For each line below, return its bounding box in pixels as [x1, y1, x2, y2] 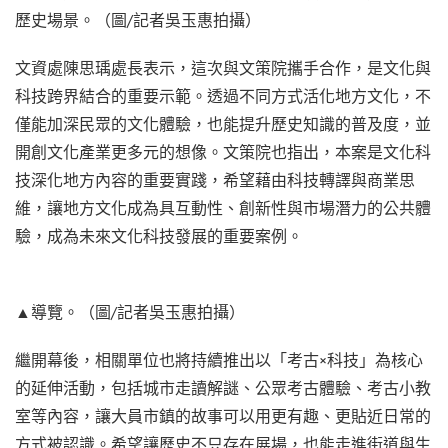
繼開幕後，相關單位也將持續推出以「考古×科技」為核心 [15, 350, 423, 371]
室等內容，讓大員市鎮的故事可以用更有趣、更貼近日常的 [15, 406, 431, 427]
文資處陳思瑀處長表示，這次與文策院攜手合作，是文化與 [15, 58, 431, 79]
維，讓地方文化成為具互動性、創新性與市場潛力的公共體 [15, 198, 431, 219]
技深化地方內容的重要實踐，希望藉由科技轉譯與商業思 [15, 170, 415, 191]
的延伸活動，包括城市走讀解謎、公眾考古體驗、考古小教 [15, 378, 431, 399]
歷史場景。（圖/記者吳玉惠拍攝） [15, 10, 261, 31]
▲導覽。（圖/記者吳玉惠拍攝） [15, 302, 245, 323]
